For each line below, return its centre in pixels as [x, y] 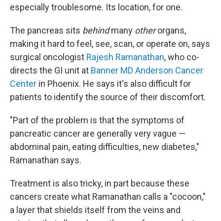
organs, [171, 30]
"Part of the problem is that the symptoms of [97, 120]
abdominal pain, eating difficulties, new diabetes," [105, 147]
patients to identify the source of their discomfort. [108, 97]
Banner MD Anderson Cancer [147, 70]
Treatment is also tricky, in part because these [100, 183]
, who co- [182, 57]
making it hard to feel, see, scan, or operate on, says [110, 43]
